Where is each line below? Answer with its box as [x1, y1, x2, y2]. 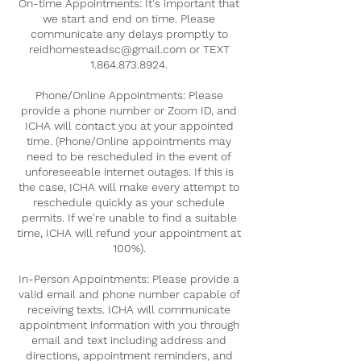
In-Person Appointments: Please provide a [19, 272, 239, 285]
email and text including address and [31, 333, 226, 346]
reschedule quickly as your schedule [33, 195, 225, 209]
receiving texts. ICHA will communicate [27, 302, 230, 316]
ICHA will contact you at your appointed [24, 118, 234, 132]
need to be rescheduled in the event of [27, 149, 231, 163]
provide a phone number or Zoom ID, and [21, 103, 237, 117]
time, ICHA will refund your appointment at [17, 226, 241, 239]
